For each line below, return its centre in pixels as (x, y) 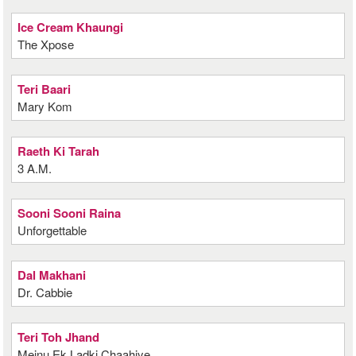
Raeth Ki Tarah (59, 151)
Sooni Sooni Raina (70, 213)
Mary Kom (45, 106)
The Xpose (46, 44)
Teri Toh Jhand (59, 337)
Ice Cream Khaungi (71, 27)
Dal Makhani (52, 275)
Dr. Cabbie (45, 292)
